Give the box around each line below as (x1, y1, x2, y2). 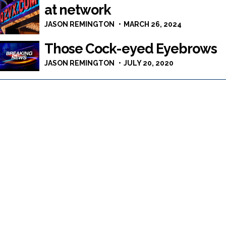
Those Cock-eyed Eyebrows (44, 40, 217, 56)
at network (44, 2, 111, 18)
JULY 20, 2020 (123, 59, 174, 67)
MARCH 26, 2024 (123, 20, 182, 28)
